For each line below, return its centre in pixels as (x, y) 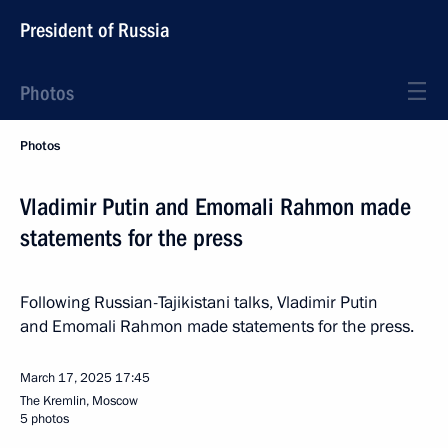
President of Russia (95, 30)
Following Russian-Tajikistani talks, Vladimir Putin (199, 302)
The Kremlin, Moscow (79, 401)
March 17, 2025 (66, 378)
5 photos (44, 419)
